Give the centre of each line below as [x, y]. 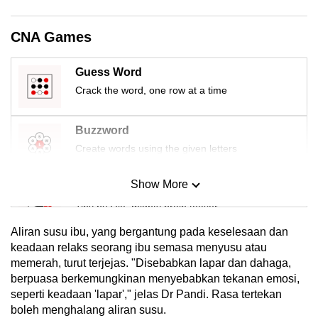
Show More [159, 184]
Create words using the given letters [156, 148]
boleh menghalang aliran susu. [88, 309]
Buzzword [102, 130]
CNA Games [51, 37]
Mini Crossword [117, 246]
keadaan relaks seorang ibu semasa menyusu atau [139, 247]
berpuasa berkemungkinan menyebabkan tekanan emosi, [155, 278]
